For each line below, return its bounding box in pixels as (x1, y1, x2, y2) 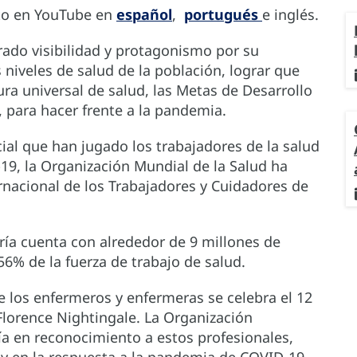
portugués (184, 5, 262, 25)
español (116, 5, 172, 25)
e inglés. (262, 5, 319, 25)
